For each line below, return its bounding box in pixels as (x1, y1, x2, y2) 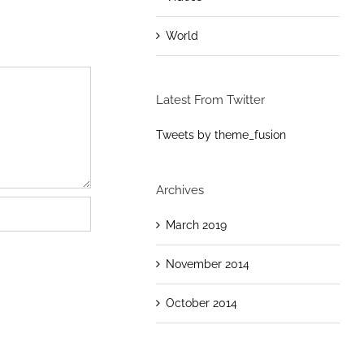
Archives (155, 182, 204, 197)
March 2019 (165, 218, 227, 232)
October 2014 (165, 296, 237, 310)
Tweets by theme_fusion (155, 128, 286, 141)
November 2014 (165, 257, 249, 271)
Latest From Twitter (155, 92, 265, 107)
